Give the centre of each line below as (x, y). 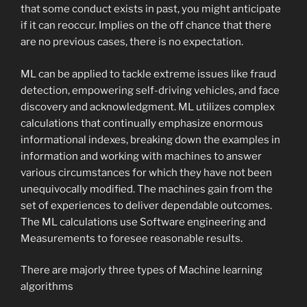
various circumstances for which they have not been (146, 172)
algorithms (47, 287)
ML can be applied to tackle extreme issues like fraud (148, 74)
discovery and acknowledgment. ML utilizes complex (148, 107)
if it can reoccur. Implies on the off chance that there (146, 26)
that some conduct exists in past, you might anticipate (151, 9)
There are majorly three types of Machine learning (142, 270)
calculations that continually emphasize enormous (142, 123)
